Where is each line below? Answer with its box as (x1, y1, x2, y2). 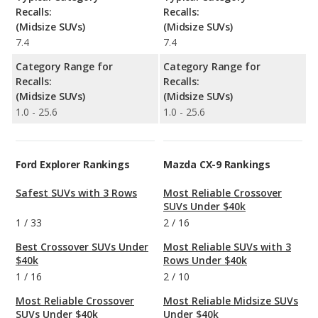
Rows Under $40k (163, 253, 247, 268)
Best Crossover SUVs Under (16, 240, 148, 254)
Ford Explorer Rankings (16, 158, 130, 172)
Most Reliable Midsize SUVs (163, 294, 298, 308)
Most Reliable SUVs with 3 (163, 240, 291, 254)
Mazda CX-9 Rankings (163, 158, 271, 172)
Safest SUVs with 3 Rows (16, 186, 137, 200)
